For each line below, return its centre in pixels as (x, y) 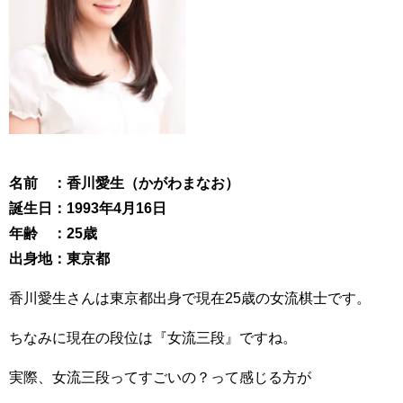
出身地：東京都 (59, 258)
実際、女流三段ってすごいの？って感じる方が (160, 376)
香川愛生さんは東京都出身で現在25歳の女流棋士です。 (190, 297)
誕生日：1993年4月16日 (88, 207)
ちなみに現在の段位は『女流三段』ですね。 (153, 337)
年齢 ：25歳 (53, 233)
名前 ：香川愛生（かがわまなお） (124, 182)
